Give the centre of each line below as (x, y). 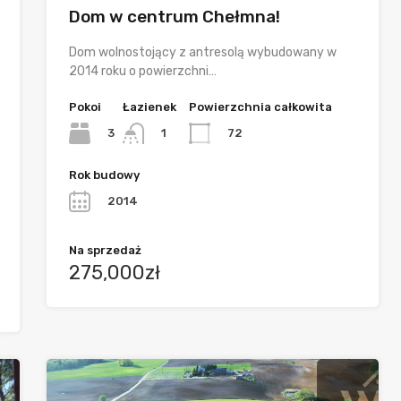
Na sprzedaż (106, 251)
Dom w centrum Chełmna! (175, 16)
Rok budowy (105, 175)
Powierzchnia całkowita (261, 107)
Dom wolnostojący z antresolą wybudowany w (203, 52)
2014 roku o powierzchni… (143, 71)
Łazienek (150, 107)
